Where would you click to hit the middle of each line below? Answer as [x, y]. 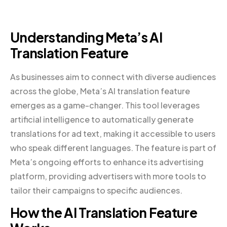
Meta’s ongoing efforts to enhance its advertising [107, 162]
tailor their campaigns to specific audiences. [96, 191]
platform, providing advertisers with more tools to [108, 176]
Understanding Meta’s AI [86, 37]
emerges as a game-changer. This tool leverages [105, 105]
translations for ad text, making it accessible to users [113, 134]
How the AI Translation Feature [104, 213]
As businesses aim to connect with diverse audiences [113, 77]
